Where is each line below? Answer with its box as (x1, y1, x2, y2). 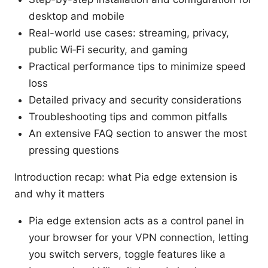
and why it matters (14, 187, 105, 200)
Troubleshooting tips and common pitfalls (29, 110, 227, 123)
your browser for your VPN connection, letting (29, 231, 248, 243)
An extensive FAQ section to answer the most (29, 127, 247, 139)
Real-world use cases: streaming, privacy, (29, 26, 229, 39)
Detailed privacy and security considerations (29, 93, 242, 106)
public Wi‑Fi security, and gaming (29, 43, 187, 56)
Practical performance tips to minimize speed (29, 60, 246, 72)
